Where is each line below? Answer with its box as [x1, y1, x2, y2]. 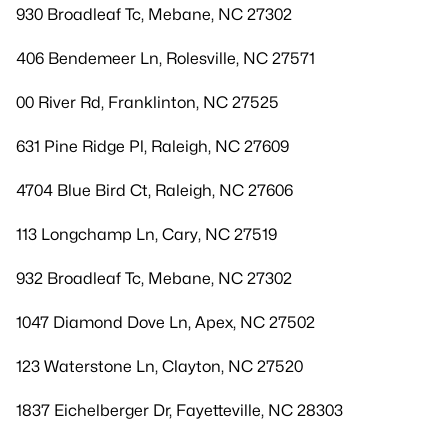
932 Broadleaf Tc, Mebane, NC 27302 [16, 269, 292, 288]
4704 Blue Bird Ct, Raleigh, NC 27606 [16, 181, 293, 200]
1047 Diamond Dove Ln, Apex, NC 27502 [16, 313, 315, 332]
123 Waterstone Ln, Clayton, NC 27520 [16, 357, 303, 376]
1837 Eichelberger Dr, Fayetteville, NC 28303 [16, 401, 343, 420]
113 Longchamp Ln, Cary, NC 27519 [16, 225, 277, 244]
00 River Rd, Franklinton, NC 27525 [16, 93, 279, 112]
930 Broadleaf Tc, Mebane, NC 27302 [16, 5, 292, 24]
